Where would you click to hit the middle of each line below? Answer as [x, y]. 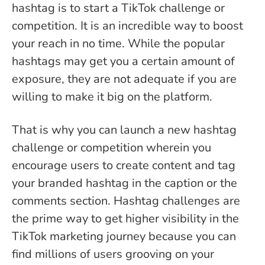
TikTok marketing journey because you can [124, 237]
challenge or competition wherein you [112, 148]
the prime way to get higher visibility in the [125, 219]
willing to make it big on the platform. [112, 97]
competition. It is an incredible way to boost [127, 26]
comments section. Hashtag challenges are [126, 201]
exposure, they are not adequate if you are [124, 79]
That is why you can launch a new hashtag [124, 130]
